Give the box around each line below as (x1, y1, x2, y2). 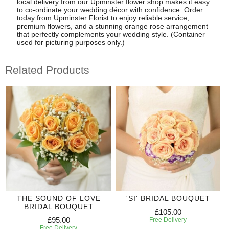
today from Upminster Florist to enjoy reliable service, (16, 13, 189, 22)
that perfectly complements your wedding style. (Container (16, 30, 205, 38)
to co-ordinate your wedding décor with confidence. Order (16, 5, 203, 14)
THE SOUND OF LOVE (16, 194, 101, 202)
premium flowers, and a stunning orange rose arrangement (16, 21, 208, 30)
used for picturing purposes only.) (16, 38, 125, 47)
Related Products (5, 64, 89, 76)
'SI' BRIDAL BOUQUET (126, 194, 210, 202)
